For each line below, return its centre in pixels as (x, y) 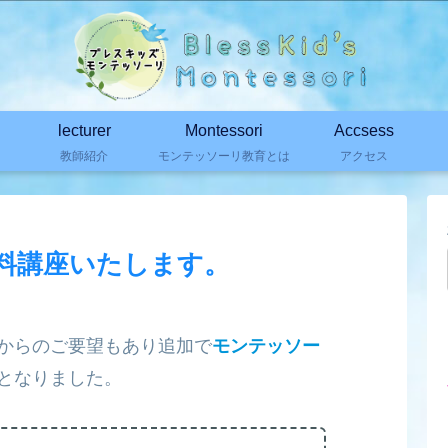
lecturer (84, 130)
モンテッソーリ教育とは (224, 155)
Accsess (364, 130)
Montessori (224, 130)
